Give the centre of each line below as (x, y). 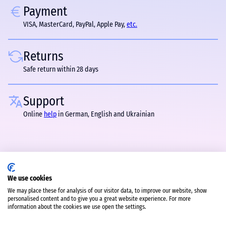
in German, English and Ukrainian (105, 114)
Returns (43, 56)
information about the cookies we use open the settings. (77, 207)
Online (34, 114)
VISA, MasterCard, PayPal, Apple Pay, (75, 24)
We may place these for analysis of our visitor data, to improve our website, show (107, 191)
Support (44, 101)
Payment (45, 12)
